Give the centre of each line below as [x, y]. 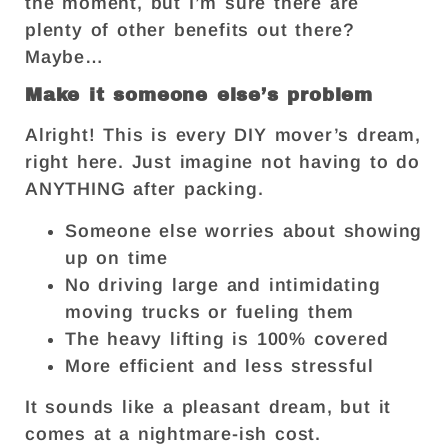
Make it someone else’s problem [203, 95]
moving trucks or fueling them [210, 311]
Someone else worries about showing [244, 230]
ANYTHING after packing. [148, 189]
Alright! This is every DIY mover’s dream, [223, 135]
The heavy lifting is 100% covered [227, 338]
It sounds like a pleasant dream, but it [208, 407]
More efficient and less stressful [219, 365]
